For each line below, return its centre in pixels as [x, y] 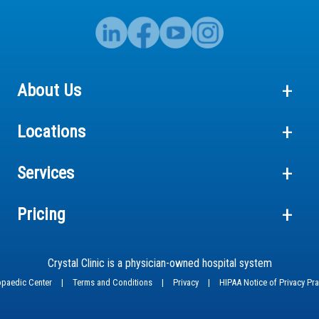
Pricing [41, 214]
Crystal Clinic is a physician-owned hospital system [159, 263]
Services [46, 173]
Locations [51, 131]
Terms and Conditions [113, 282]
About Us [49, 90]
